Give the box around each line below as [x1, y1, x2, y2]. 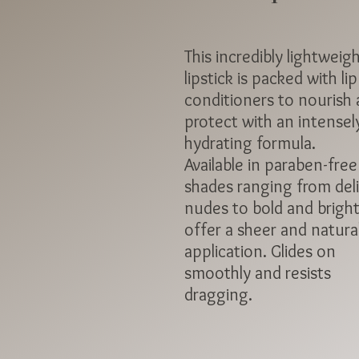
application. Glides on [184, 240, 336, 262]
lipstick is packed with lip [184, 67, 357, 89]
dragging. [184, 284, 256, 305]
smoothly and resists [184, 262, 331, 284]
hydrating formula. [184, 132, 316, 154]
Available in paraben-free [184, 154, 357, 175]
